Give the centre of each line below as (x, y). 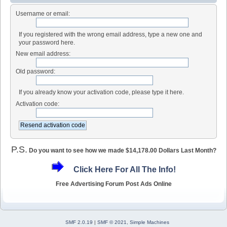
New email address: (43, 54)
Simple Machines (149, 222)
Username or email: (43, 13)
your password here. (47, 42)
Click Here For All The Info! (124, 169)
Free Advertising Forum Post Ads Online (113, 184)
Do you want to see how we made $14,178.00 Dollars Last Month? (122, 151)
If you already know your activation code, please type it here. (102, 92)
